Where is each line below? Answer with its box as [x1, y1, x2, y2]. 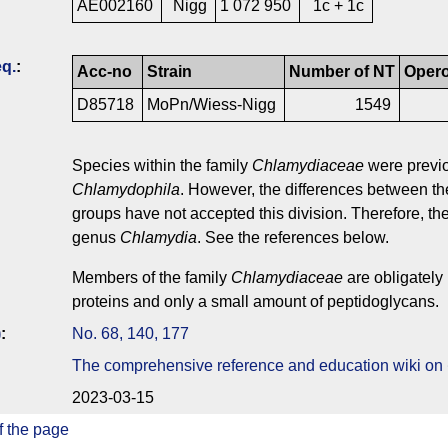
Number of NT [289, 63, 395, 81]
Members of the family [72, 269, 231, 287]
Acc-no [77, 63, 132, 81]
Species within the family [72, 157, 252, 175]
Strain [147, 63, 192, 81]
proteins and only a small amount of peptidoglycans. [72, 293, 439, 311]
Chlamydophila [72, 181, 180, 199]
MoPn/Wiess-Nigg [147, 96, 280, 114]
